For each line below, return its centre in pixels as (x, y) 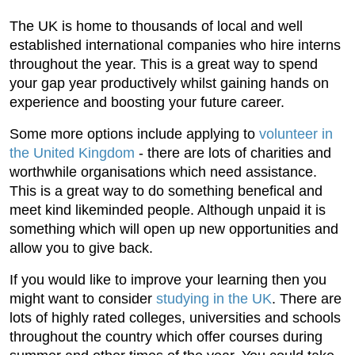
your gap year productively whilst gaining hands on (169, 84)
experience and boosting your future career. (149, 103)
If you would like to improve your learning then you (168, 280)
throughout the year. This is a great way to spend (164, 65)
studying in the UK (214, 299)
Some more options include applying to (134, 134)
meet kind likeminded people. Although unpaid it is (168, 210)
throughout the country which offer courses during (166, 337)
